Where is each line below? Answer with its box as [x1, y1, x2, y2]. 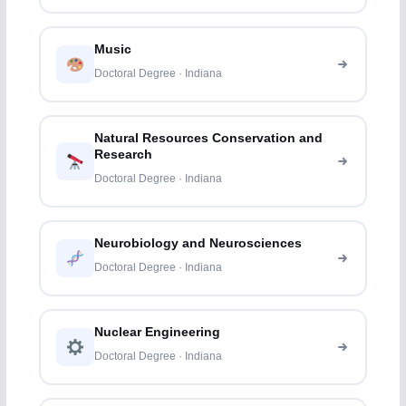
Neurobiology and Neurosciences [94, 237, 303, 251]
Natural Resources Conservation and [94, 131, 324, 146]
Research [94, 148, 153, 162]
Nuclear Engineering [94, 325, 221, 340]
